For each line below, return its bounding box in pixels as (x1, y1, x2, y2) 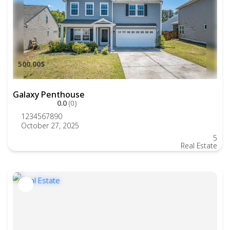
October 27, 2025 (21, 121, 79, 130)
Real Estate (181, 141, 217, 150)
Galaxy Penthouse (13, 89, 85, 100)
